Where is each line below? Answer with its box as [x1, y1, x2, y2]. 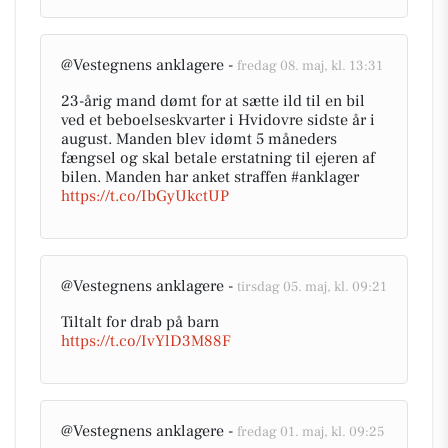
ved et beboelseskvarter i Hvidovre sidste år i [61, 110, 375, 130]
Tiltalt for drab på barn [61, 312, 219, 332]
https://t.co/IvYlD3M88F [61, 331, 231, 351]
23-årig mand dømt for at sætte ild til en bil [61, 91, 365, 111]
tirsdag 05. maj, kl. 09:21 [237, 278, 387, 296]
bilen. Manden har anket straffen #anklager [61, 167, 359, 187]
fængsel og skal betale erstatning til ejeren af [61, 148, 375, 168]
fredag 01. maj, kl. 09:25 [237, 423, 384, 441]
